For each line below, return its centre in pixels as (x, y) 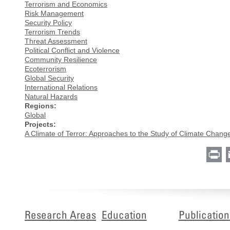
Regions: (41, 106)
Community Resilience (61, 60)
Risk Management (54, 13)
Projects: (40, 124)
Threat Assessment (56, 41)
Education (124, 215)
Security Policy (48, 23)
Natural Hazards (51, 97)
